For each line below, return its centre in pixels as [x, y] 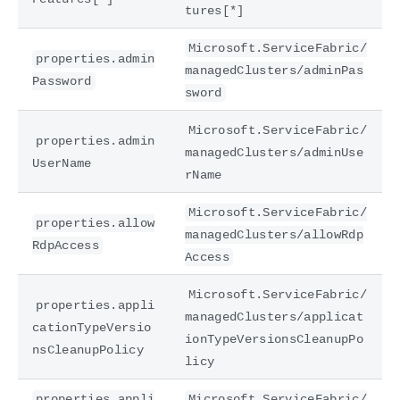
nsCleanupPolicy [88, 350]
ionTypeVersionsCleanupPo [274, 339]
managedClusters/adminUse [274, 152]
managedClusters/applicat [274, 317]
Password [62, 81]
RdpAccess [66, 245]
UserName [62, 163]
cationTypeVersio [92, 327]
